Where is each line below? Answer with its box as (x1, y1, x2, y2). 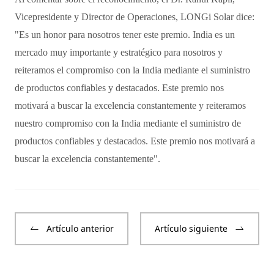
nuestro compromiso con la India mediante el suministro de (15, 117, 241, 128)
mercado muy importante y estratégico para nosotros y (15, 46, 223, 57)
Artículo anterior (46, 222, 114, 234)
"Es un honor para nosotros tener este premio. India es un (15, 29, 235, 40)
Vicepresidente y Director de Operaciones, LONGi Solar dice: (15, 11, 254, 22)
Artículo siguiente (155, 222, 228, 234)
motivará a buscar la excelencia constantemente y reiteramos (15, 100, 246, 111)
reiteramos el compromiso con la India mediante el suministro (15, 64, 250, 75)
